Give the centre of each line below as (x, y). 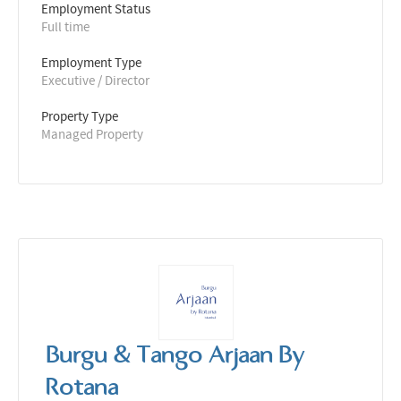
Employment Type (91, 62)
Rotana (82, 387)
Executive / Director (95, 80)
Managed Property (92, 134)
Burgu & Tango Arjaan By (175, 354)
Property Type (80, 116)
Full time (65, 26)
